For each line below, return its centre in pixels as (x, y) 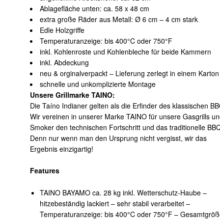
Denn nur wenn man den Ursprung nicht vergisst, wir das (119, 138)
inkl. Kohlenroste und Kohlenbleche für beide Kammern (126, 51)
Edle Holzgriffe (62, 30)
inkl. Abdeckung (65, 62)
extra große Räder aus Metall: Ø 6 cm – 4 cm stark (119, 19)
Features (45, 171)
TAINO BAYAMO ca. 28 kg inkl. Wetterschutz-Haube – (123, 193)
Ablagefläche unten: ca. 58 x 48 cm (95, 8)
